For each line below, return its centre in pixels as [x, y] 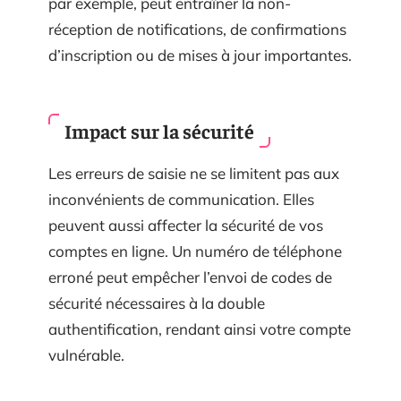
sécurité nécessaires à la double [157, 303]
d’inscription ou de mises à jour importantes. [200, 55]
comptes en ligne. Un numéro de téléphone [195, 251]
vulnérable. [86, 354]
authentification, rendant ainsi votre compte [200, 328]
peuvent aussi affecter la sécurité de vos [186, 225]
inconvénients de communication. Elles [181, 199]
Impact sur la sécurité [159, 130]
